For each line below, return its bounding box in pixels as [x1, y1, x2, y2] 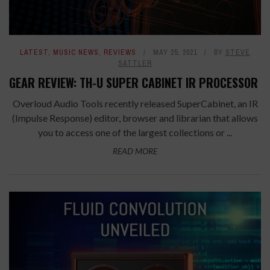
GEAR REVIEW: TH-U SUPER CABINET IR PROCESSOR [9, 74, 261, 92]
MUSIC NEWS [53, 48, 99, 58]
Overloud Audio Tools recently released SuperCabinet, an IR [12, 98, 258, 110]
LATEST [20, 48, 48, 58]
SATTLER [118, 58, 152, 69]
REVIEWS [104, 48, 136, 58]
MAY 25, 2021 [153, 48, 197, 58]
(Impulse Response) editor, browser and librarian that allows [12, 112, 258, 124]
